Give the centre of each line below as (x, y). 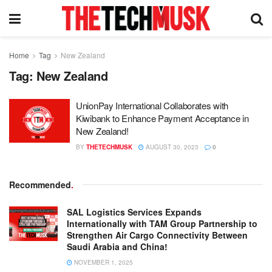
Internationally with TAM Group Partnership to (162, 223)
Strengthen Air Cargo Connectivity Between (157, 235)
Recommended (40, 185)
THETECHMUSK (109, 147)
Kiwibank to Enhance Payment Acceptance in (162, 118)
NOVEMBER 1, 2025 (103, 262)
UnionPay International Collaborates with (152, 105)
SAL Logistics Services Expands (134, 212)
